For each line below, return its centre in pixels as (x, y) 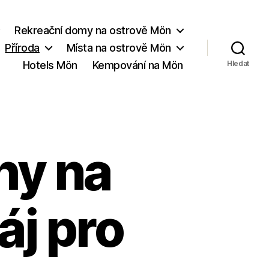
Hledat (238, 63)
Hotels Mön (50, 65)
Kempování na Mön (138, 65)
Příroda (22, 47)
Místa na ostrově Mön (119, 47)
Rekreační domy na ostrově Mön (93, 30)
